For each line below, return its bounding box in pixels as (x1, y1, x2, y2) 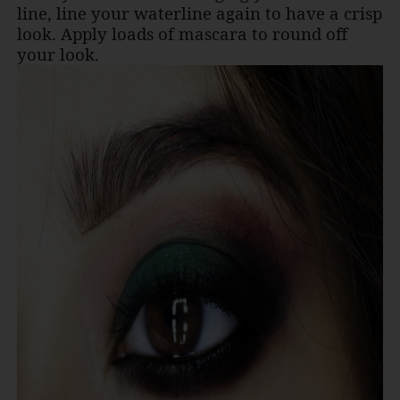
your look (16, 43, 95, 66)
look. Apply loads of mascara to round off (16, 22, 347, 46)
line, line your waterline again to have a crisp (16, 2, 382, 25)
